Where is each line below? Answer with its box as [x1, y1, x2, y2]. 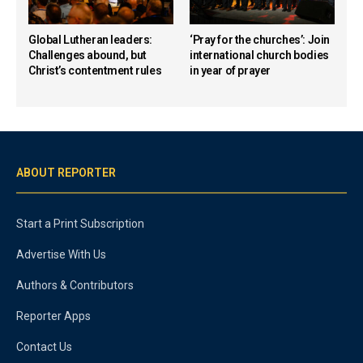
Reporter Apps [16, 309, 91, 322]
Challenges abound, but [28, 48, 147, 62]
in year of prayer [190, 63, 271, 77]
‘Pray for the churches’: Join [190, 32, 330, 46]
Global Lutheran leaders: [28, 32, 152, 46]
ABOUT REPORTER [16, 165, 116, 179]
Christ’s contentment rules [28, 63, 162, 77]
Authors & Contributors [16, 278, 134, 292]
